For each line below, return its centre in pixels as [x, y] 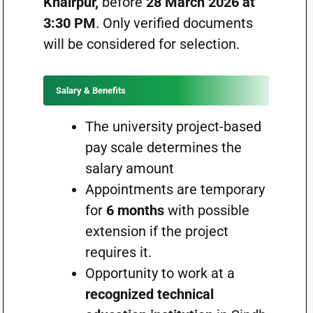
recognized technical [149, 294]
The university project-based [173, 126]
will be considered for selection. [141, 44]
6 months [135, 210]
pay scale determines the [163, 147]
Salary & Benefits [90, 90]
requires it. [118, 252]
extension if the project [156, 231]
